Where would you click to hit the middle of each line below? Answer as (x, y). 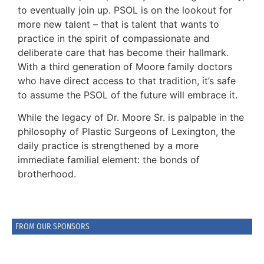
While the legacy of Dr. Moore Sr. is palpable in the (131, 118)
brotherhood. (47, 174)
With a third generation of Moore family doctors (125, 66)
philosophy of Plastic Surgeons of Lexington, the (126, 132)
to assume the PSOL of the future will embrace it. (128, 95)
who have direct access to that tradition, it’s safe (127, 80)
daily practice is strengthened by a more (108, 146)
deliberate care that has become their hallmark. (123, 52)
